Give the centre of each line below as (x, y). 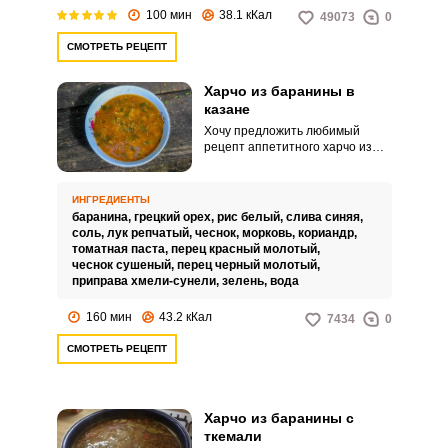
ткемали (232, 436)
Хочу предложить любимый (281, 131)
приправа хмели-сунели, (146, 281)
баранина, (102, 217)
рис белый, (251, 217)
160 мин (108, 316)
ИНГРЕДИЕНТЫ (110, 199)
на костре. (232, 195)
